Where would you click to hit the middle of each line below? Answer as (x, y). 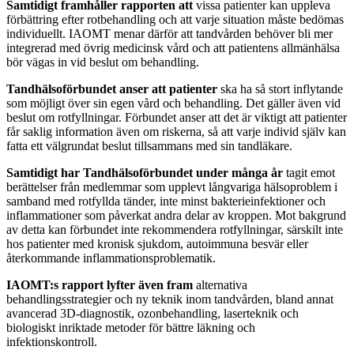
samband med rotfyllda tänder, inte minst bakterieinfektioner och (166, 201)
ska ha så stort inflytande (282, 88)
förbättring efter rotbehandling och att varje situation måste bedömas (175, 19)
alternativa (220, 284)
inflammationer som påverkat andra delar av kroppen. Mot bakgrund (176, 215)
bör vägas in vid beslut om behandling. (103, 62)
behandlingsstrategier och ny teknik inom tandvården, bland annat (170, 299)
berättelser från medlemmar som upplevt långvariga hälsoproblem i (172, 186)
